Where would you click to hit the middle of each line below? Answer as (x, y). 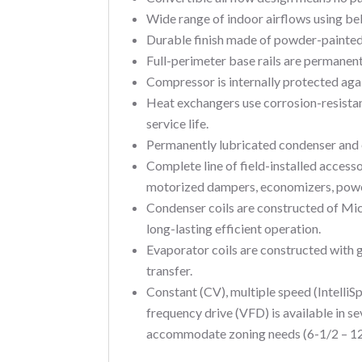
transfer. (170, 270)
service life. (178, 123)
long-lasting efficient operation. (234, 228)
